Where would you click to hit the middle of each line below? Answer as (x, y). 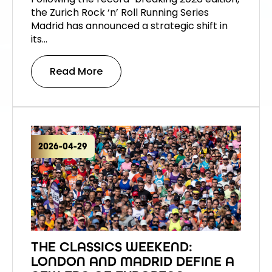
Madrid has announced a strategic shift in (129, 25)
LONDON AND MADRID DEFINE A (133, 261)
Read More (76, 71)
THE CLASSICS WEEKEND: (112, 247)
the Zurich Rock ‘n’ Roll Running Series (120, 12)
